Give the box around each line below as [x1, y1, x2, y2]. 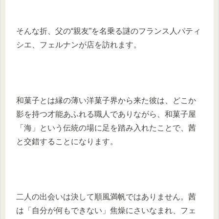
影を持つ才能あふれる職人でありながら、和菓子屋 [16, 109, 196, 118]
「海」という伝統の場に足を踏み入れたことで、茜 [16, 123, 196, 132]
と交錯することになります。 [16, 137, 118, 146]
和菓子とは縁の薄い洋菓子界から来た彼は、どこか [16, 96, 196, 105]
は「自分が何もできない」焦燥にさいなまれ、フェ [16, 206, 196, 215]
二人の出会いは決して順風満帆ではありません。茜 [16, 193, 196, 201]
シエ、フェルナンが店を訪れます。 [16, 41, 141, 49]
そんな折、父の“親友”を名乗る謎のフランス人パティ [16, 27, 201, 36]
